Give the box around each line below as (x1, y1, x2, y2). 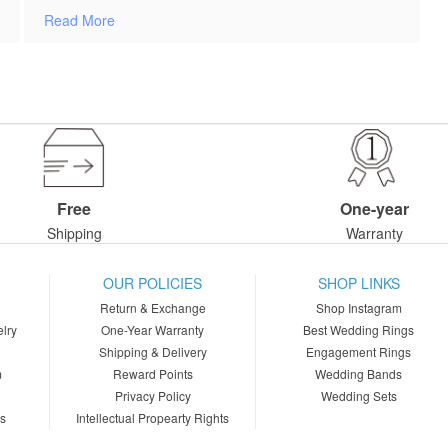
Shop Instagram (315, 299, 402, 317)
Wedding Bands (315, 365, 403, 383)
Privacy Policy (114, 387, 191, 405)
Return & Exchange (99, 299, 206, 317)
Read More (44, 10, 115, 30)
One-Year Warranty (101, 321, 205, 339)
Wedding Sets (320, 387, 397, 405)
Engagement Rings (306, 343, 412, 361)
